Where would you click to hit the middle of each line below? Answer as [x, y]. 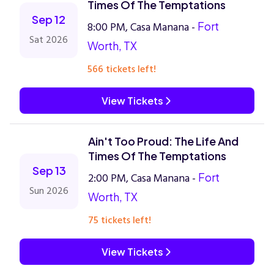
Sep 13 [49, 170]
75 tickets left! [120, 220]
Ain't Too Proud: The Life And [163, 141]
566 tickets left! [122, 69]
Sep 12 [49, 19]
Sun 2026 [49, 191]
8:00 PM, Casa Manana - [143, 27]
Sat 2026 [49, 40]
